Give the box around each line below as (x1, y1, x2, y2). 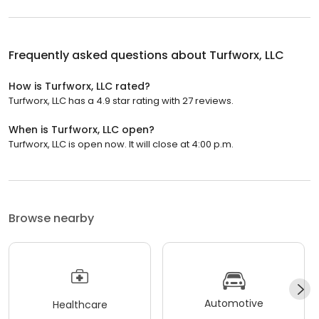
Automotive (204, 296, 263, 311)
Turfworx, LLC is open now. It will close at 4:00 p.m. (9, 137, 234, 151)
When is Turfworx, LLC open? (9, 122, 155, 137)
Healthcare (52, 298, 108, 313)
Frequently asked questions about (9, 46, 209, 63)
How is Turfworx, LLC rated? (9, 78, 150, 93)
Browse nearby (9, 209, 94, 226)
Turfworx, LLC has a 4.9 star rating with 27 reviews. (9, 93, 234, 108)
